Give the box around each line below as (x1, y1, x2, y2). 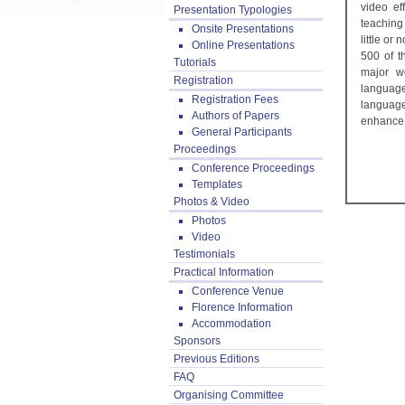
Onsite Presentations (192, 23, 294, 35)
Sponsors (174, 334, 221, 347)
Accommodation (192, 317, 271, 330)
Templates (192, 178, 242, 191)
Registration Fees (192, 93, 278, 106)
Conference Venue (192, 285, 284, 297)
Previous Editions (174, 353, 259, 365)
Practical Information (174, 266, 274, 278)
